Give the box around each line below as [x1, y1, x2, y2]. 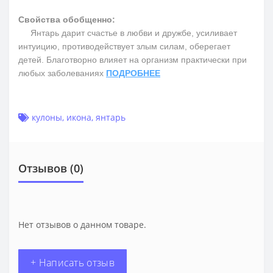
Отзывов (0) [18, 160, 83, 175]
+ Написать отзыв [30, 255, 115, 269]
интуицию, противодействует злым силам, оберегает [18, 41, 230, 51]
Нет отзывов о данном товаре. [18, 218, 146, 230]
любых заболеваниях [18, 68, 106, 78]
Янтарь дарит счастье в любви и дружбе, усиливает [18, 27, 237, 38]
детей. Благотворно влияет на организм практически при [18, 54, 247, 65]
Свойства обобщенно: [18, 14, 115, 24]
